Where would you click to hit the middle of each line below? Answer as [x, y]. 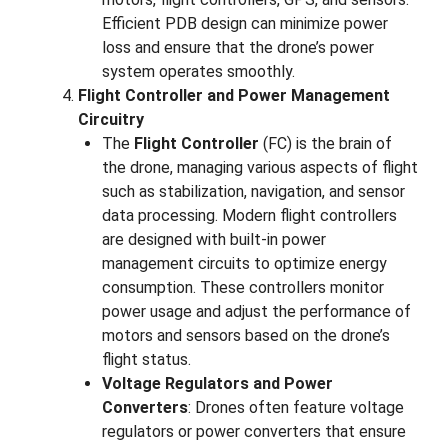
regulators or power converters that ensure [254, 432]
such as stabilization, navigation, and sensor [253, 192]
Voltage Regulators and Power [217, 384]
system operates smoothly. [198, 72]
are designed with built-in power [214, 240]
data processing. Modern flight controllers [249, 216]
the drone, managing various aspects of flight [260, 168]
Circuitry [111, 120]
